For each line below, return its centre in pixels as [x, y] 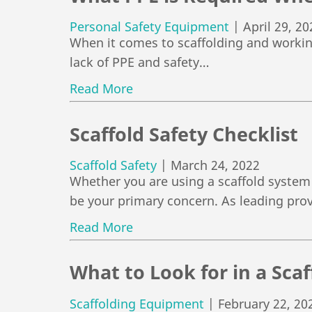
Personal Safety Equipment [149, 27]
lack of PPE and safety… [139, 62]
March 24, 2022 [215, 165]
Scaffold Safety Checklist [184, 134]
